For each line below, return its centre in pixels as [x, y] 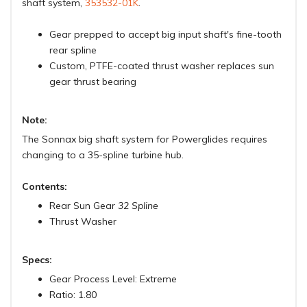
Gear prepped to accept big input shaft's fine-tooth [165, 35]
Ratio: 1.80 [73, 295]
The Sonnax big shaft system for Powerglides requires [145, 139]
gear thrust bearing [93, 82]
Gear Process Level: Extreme [113, 279]
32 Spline [138, 206]
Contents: [45, 187]
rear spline [73, 50]
